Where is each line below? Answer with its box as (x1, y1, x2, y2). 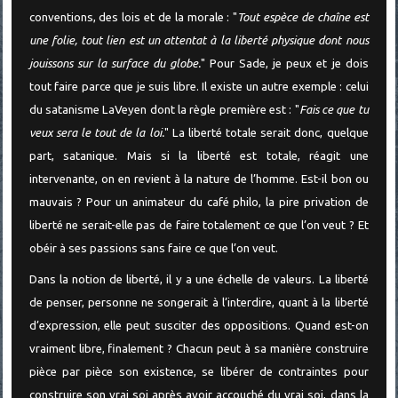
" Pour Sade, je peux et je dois (201, 56, 369, 70)
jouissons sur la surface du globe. (28, 56, 202, 70)
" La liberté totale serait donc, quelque (163, 125, 369, 139)
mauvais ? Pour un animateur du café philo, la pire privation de (28, 195, 369, 209)
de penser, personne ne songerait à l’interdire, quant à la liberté (28, 295, 369, 309)
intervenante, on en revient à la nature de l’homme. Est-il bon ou (28, 171, 369, 186)
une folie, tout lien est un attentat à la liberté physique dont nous (28, 33, 369, 47)
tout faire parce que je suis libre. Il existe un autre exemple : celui (28, 79, 369, 93)
